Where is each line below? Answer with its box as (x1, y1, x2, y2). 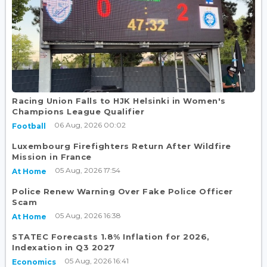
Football (12, 122, 46, 131)
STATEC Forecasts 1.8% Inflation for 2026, (12, 232, 210, 242)
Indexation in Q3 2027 (12, 243, 115, 253)
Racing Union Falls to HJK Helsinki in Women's (12, 96, 226, 106)
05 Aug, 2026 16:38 (55, 211, 121, 221)
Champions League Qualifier (12, 107, 144, 117)
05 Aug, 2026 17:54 (55, 166, 120, 175)
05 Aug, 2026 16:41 (64, 256, 129, 266)
